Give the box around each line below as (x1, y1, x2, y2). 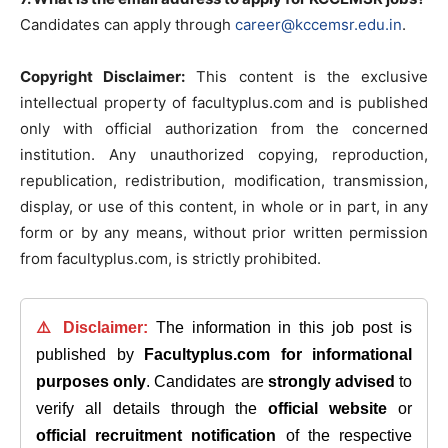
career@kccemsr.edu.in (235, 14, 402, 34)
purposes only (36, 372, 147, 390)
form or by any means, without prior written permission (20, 222, 428, 242)
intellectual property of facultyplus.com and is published (20, 92, 428, 112)
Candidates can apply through (20, 14, 235, 34)
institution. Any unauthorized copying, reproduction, (20, 144, 428, 164)
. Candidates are (146, 372, 268, 390)
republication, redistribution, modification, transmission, (20, 170, 428, 190)
